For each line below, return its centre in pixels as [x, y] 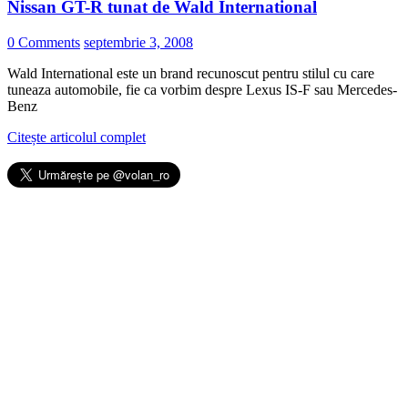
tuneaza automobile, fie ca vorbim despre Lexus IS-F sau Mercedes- [202, 90]
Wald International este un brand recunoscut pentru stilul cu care [191, 74]
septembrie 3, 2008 [138, 43]
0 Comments [44, 43]
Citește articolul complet [76, 138]
